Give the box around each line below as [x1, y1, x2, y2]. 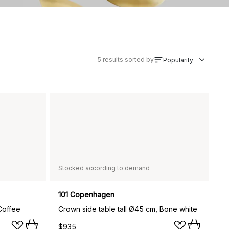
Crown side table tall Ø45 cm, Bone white [58, 204, 197, 213]
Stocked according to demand [58, 164, 150, 172]
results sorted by [103, 56, 154, 64]
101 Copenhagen [58, 190, 114, 199]
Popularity [163, 56, 193, 64]
